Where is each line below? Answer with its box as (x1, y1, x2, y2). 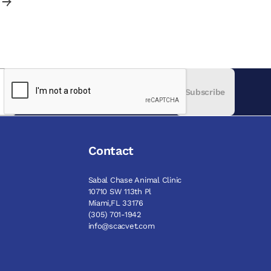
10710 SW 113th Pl (88, 187, 152, 196)
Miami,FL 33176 (88, 198, 143, 207)
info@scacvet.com (88, 221, 155, 230)
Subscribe (184, 87, 225, 97)
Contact (88, 143, 134, 158)
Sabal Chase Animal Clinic (88, 175, 181, 184)
